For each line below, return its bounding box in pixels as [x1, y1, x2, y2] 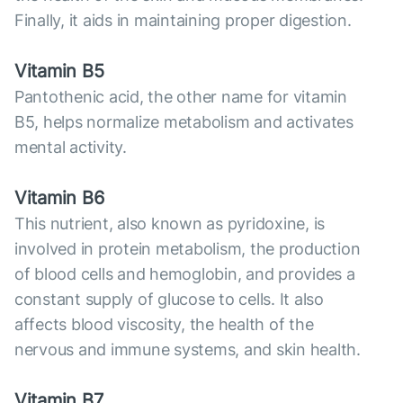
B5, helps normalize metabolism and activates [14, 112, 354, 132]
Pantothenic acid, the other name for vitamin [14, 87, 347, 107]
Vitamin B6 [14, 187, 104, 210]
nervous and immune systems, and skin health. [14, 340, 361, 360]
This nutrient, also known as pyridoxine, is [14, 214, 326, 234]
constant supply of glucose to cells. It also [14, 290, 324, 309]
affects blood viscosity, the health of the [14, 315, 314, 335]
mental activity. [14, 138, 127, 157]
